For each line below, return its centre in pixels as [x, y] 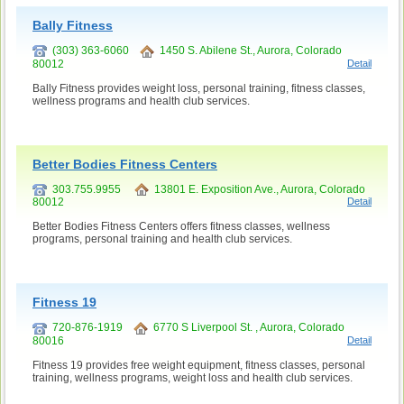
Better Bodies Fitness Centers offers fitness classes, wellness [181, 227]
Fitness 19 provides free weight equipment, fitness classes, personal [199, 366]
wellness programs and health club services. [141, 101]
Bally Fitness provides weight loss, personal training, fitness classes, [199, 88]
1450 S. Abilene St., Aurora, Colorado [248, 50]
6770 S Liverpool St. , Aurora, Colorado [246, 328]
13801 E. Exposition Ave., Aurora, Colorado [257, 189]
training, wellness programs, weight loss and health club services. [193, 378]
